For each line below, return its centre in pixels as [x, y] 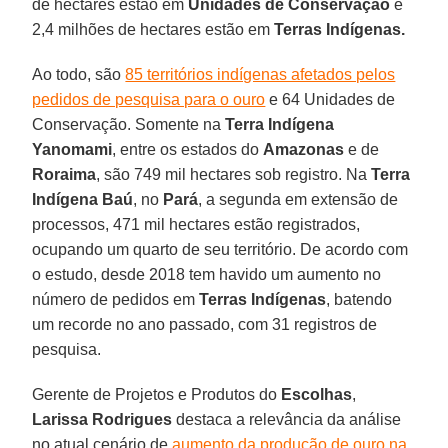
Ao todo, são [79, 74]
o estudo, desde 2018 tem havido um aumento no [207, 274]
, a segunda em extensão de [298, 199]
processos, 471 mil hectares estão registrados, [196, 224]
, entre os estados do [188, 149]
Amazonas [304, 149]
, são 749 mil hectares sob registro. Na [234, 174]
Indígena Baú [83, 199]
